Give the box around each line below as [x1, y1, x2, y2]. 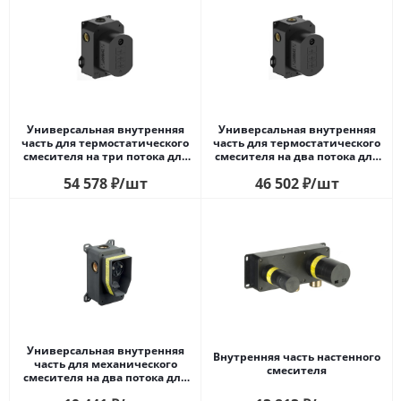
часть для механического [33, 355, 177, 371]
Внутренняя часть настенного [213, 349, 380, 365]
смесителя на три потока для [22, 148, 188, 164]
